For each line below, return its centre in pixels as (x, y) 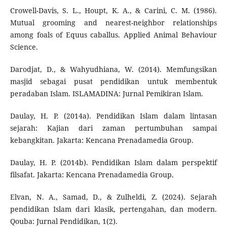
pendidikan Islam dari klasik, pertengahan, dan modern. (113, 209)
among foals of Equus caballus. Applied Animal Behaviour (113, 35)
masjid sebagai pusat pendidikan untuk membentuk (113, 82)
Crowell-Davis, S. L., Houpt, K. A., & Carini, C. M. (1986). (113, 11)
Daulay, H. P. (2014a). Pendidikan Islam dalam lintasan (113, 116)
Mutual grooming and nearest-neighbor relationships (113, 23)
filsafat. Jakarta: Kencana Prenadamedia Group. (92, 175)
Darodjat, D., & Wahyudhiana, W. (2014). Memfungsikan (113, 69)
